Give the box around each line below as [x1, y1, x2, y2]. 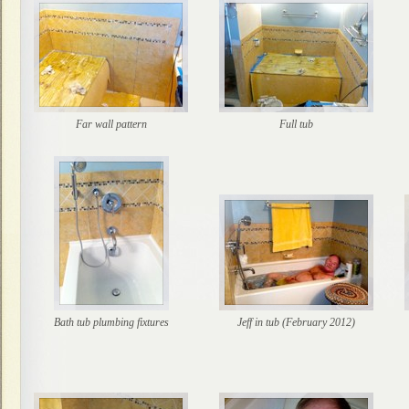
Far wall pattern [75, 118, 147, 131]
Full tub [279, 118, 313, 131]
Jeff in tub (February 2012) [237, 316, 355, 329]
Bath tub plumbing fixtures [53, 316, 169, 329]
